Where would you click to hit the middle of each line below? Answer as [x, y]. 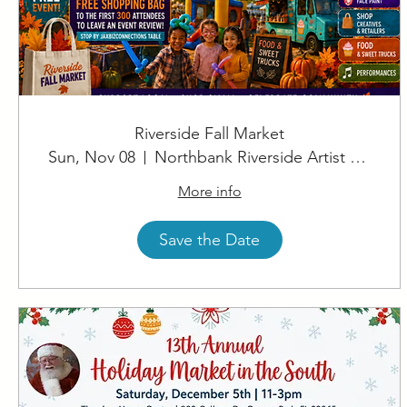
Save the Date [210, 239]
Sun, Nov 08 [92, 158]
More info [209, 192]
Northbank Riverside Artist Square [358, 158]
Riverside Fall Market [210, 134]
